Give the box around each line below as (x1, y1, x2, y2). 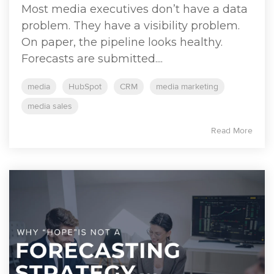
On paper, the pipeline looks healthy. (21, 35, 223, 49)
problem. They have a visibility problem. (21, 19, 240, 32)
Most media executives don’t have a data (21, 2, 248, 16)
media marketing (156, 81, 218, 92)
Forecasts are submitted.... (21, 52, 163, 65)
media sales (28, 101, 72, 111)
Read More (211, 125, 253, 136)
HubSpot (68, 81, 102, 92)
